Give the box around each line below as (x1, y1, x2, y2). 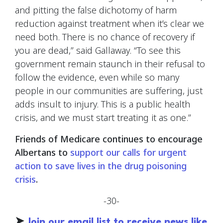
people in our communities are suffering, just (15, 84, 203, 97)
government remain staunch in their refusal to (15, 57, 205, 70)
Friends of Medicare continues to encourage (15, 132, 203, 145)
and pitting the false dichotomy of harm (15, 3, 177, 16)
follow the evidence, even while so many (15, 71, 179, 83)
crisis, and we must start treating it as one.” (15, 111, 191, 123)
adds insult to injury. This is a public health (15, 98, 190, 110)
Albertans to (15, 146, 68, 158)
